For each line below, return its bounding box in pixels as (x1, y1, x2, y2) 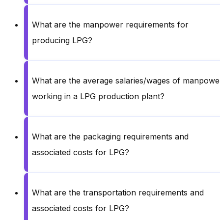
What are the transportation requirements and (32, 187, 204, 197)
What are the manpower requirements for (32, 19, 189, 29)
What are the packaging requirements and (32, 131, 189, 141)
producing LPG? (32, 35, 92, 45)
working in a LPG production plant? (32, 91, 165, 101)
